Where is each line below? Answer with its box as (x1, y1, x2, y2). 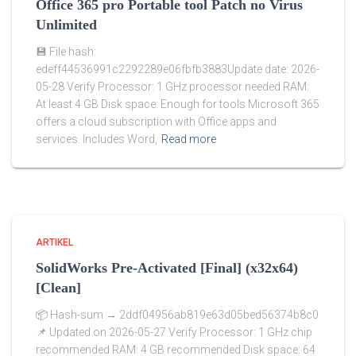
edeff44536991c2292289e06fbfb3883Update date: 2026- (36, 63, 319, 76)
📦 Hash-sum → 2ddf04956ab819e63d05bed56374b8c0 (36, 308, 319, 322)
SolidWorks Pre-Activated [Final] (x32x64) (36, 260, 298, 277)
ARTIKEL (36, 237, 73, 249)
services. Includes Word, (36, 133, 157, 146)
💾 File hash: (36, 45, 96, 59)
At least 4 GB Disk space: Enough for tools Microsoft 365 (36, 98, 319, 111)
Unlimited (36, 17, 97, 33)
